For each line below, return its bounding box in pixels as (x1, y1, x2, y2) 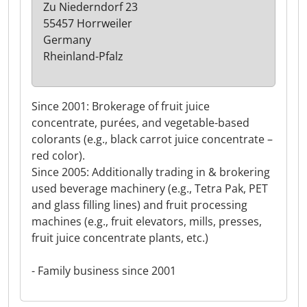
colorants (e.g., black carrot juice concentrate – (32, 132, 273, 147)
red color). (32, 148, 85, 163)
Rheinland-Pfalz (43, 49, 123, 64)
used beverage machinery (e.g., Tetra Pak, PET (32, 181, 268, 196)
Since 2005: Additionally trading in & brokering (32, 164, 270, 180)
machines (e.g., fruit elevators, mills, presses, (32, 214, 262, 229)
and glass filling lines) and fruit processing (32, 197, 247, 212)
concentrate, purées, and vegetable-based (32, 115, 249, 130)
